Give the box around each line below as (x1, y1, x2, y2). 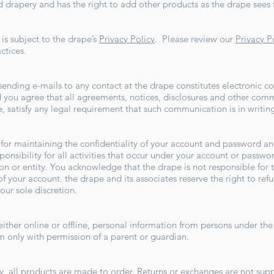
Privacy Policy (99, 33, 155, 45)
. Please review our (155, 33, 235, 45)
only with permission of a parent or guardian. (5, 231, 194, 243)
